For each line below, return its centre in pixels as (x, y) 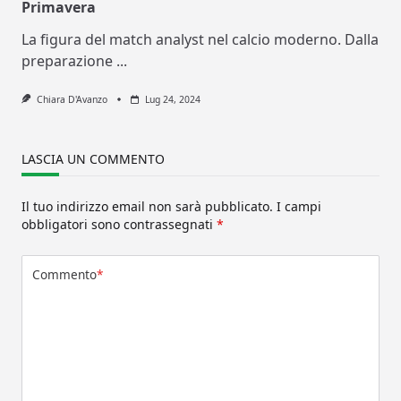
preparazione (67, 60)
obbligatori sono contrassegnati (119, 224)
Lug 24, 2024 (172, 99)
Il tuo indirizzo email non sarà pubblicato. (147, 206)
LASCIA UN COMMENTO (93, 158)
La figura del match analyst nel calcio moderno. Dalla (200, 39)
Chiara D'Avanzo (72, 99)
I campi (299, 206)
